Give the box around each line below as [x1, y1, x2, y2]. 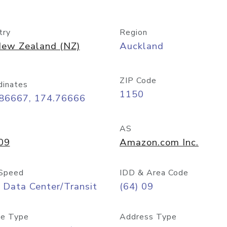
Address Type [120, 211, 177, 222]
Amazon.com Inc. [120, 136, 199, 149]
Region [120, 27, 147, 38]
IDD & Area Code [120, 167, 188, 178]
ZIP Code [120, 75, 157, 86]
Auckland [120, 40, 164, 53]
